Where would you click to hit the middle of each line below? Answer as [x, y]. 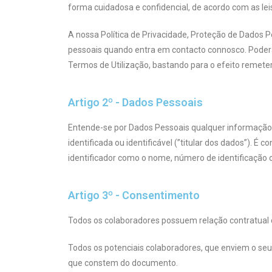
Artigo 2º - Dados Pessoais [135, 102]
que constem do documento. [123, 263]
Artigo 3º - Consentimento [134, 195]
